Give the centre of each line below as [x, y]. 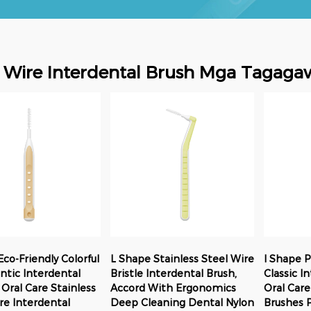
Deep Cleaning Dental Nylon [183, 302]
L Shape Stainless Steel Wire [183, 259]
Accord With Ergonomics [174, 288]
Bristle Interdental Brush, [174, 273]
